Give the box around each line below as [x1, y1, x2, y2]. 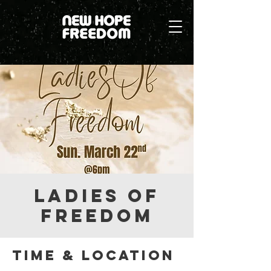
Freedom [40, 204, 154, 227]
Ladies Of [34, 184, 160, 207]
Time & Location [12, 247, 175, 264]
